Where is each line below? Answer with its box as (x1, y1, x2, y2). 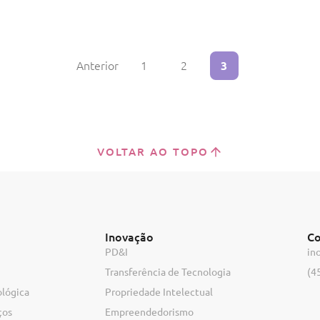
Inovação (105, 231, 154, 244)
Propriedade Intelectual (105, 286, 214, 298)
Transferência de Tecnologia (105, 266, 231, 278)
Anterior (76, 59, 119, 72)
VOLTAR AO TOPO (97, 146, 209, 158)
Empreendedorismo (105, 306, 194, 318)
